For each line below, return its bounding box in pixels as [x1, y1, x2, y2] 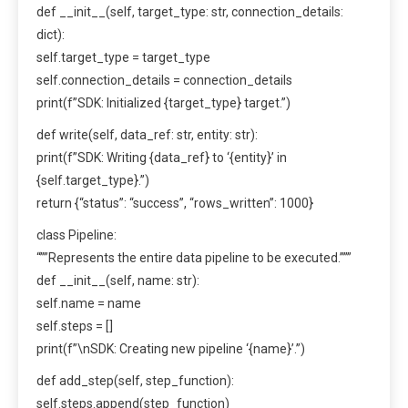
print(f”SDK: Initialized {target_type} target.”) [36, 96, 291, 111]
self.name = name [36, 296, 141, 311]
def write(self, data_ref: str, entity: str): [36, 127, 258, 143]
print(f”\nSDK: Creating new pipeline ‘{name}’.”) [36, 342, 305, 357]
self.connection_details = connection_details [36, 73, 292, 88]
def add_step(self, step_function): [36, 373, 234, 389]
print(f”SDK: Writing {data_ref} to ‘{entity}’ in [36, 150, 287, 166]
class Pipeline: [36, 228, 117, 243]
